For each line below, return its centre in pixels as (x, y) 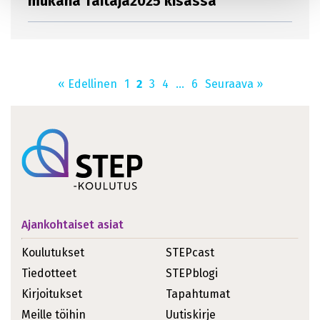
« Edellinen (87, 84)
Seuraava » (234, 84)
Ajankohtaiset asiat (72, 225)
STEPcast (190, 253)
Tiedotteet (49, 274)
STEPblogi (192, 274)
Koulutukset (53, 253)
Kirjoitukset (52, 294)
